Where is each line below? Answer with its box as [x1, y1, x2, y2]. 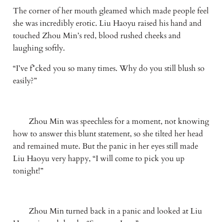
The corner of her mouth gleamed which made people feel [12, 5, 209, 16]
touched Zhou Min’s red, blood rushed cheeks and [12, 30, 181, 41]
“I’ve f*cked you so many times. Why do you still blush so [12, 62, 205, 74]
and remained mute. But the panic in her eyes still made [12, 140, 198, 152]
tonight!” [12, 165, 43, 176]
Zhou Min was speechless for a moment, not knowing [12, 115, 209, 127]
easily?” [12, 75, 37, 86]
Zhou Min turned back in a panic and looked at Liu [12, 206, 202, 217]
